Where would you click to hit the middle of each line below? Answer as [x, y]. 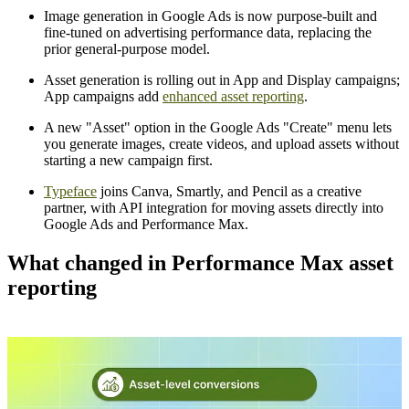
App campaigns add [103, 96]
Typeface [70, 191]
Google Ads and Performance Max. [146, 224]
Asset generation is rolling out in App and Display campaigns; [222, 79]
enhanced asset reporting [233, 96]
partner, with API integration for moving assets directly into [214, 207]
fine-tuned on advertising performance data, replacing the [208, 32]
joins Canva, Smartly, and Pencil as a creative [229, 191]
